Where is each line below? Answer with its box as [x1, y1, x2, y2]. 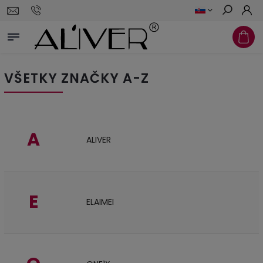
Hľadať [221, 26, 251, 36]
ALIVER [86, 134, 111, 146]
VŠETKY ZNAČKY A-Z [4, 69, 149, 87]
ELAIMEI [86, 196, 114, 208]
